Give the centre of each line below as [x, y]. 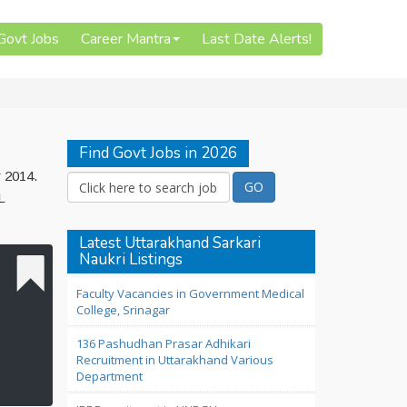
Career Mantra [126, 39]
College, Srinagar [123, 310]
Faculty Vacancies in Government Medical [190, 293]
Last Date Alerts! [257, 39]
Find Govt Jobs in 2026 [158, 153]
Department [109, 376]
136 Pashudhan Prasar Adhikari [163, 343]
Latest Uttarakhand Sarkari [169, 243]
